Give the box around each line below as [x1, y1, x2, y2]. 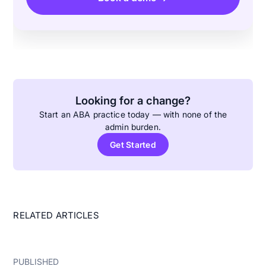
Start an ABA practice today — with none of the [39, 109, 227, 119]
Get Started [109, 139, 157, 150]
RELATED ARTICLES [13, 209, 99, 221]
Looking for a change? [75, 93, 191, 107]
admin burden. [105, 121, 161, 132]
